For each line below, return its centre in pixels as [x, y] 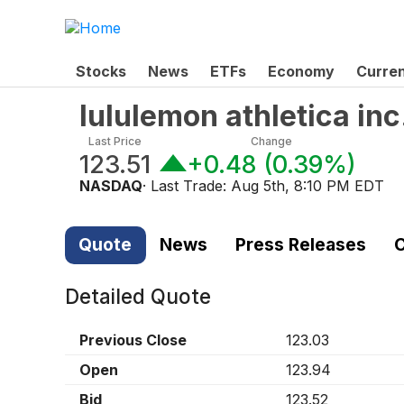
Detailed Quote [138, 296]
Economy [301, 71]
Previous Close [133, 340]
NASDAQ [111, 185]
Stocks [101, 71]
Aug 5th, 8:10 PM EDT [308, 185]
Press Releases [300, 245]
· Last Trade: [187, 185]
